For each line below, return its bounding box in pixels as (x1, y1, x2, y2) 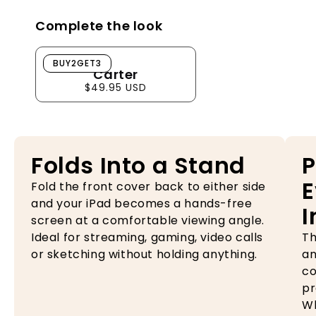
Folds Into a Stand (31, 150, 252, 182)
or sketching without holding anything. (31, 246, 257, 263)
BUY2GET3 (53, 57, 102, 70)
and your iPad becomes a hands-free (31, 195, 253, 212)
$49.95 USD (85, 80, 147, 95)
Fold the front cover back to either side (31, 178, 267, 195)
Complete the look (35, 17, 163, 35)
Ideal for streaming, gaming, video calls (31, 229, 264, 246)
